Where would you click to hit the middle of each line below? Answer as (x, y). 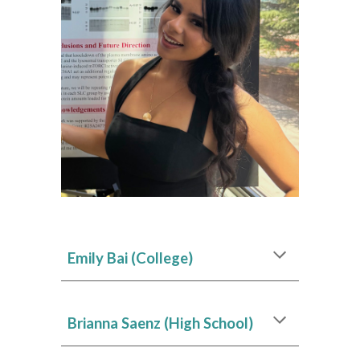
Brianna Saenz (116, 323)
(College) (162, 258)
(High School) (209, 323)
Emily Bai (100, 258)
